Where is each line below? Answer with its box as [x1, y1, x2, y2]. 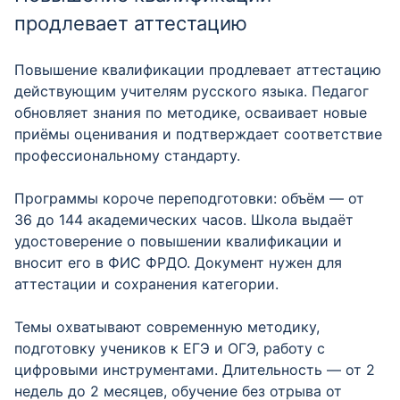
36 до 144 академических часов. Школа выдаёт [14, 211, 354, 229]
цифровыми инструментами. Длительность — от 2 [14, 361, 375, 379]
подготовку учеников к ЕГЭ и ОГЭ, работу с [14, 339, 325, 357]
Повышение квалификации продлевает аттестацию [14, 61, 381, 79]
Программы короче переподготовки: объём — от [14, 189, 364, 207]
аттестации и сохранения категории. [14, 275, 279, 293]
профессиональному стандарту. [14, 146, 240, 164]
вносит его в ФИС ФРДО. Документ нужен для [14, 254, 342, 271]
